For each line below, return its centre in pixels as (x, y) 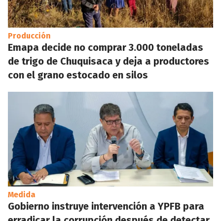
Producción (29, 36)
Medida (22, 195)
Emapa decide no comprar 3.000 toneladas (106, 47)
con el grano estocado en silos (78, 75)
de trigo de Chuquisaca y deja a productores (109, 61)
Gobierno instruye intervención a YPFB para (106, 206)
